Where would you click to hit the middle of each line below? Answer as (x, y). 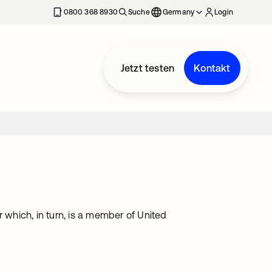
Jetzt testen (148, 68)
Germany (178, 12)
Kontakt (212, 68)
